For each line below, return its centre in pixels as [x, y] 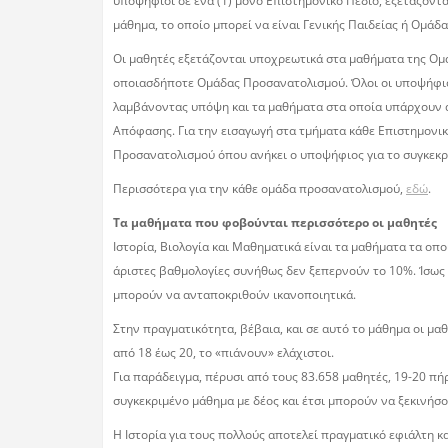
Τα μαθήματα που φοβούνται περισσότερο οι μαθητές [275, 222]
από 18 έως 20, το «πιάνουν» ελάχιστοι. [223, 352]
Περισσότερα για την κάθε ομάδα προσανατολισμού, [259, 188]
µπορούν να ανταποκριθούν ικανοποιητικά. [234, 294]
